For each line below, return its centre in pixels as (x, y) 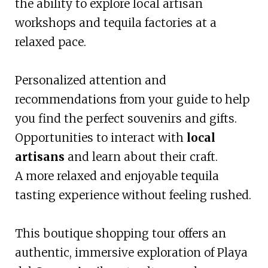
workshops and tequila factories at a (115, 22)
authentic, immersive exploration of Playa (131, 252)
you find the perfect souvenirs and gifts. (126, 118)
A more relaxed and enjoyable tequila (117, 176)
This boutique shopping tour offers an (120, 233)
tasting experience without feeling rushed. (133, 195)
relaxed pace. (50, 42)
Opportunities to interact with (100, 137)
